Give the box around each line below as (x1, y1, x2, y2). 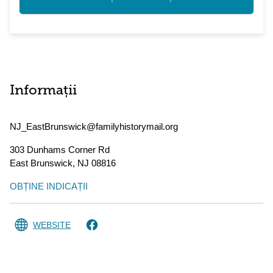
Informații (10, 84, 77, 98)
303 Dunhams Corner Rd (10, 144, 110, 155)
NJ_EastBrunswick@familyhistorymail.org (10, 121, 178, 132)
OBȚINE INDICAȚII (10, 181, 88, 191)
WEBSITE (33, 220, 71, 230)
